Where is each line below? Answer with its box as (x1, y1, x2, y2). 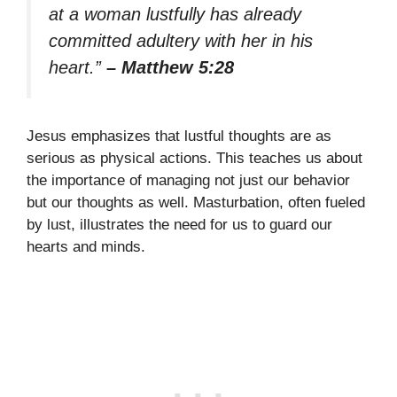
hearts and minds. (27, 238, 145, 256)
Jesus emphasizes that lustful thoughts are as (27, 128, 331, 145)
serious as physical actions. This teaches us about (27, 150, 362, 167)
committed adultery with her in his (49, 30, 313, 51)
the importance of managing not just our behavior (27, 172, 350, 190)
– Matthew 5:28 (106, 57, 234, 77)
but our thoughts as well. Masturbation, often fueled (27, 194, 365, 212)
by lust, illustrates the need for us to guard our (27, 216, 332, 234)
